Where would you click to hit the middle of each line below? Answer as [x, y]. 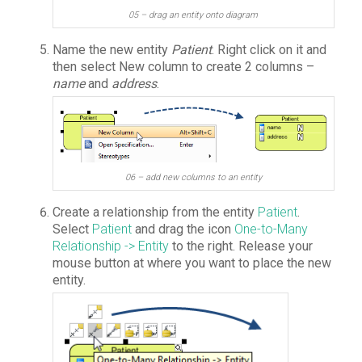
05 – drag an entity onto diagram [194, 15]
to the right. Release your [242, 246]
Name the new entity [112, 49]
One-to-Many [271, 229]
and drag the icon [183, 229]
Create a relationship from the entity [155, 212]
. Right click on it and [269, 49]
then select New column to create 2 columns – [183, 66]
